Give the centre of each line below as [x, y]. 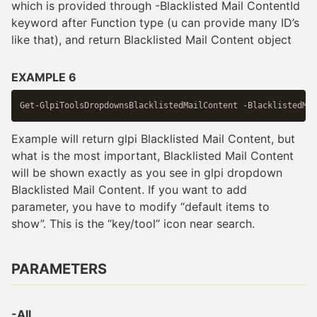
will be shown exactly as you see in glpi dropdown [147, 172]
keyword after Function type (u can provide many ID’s [155, 22]
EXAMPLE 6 [44, 77]
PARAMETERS [59, 269]
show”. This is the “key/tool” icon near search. [133, 223]
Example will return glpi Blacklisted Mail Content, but [153, 138]
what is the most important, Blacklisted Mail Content [152, 155]
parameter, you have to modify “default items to [140, 206]
